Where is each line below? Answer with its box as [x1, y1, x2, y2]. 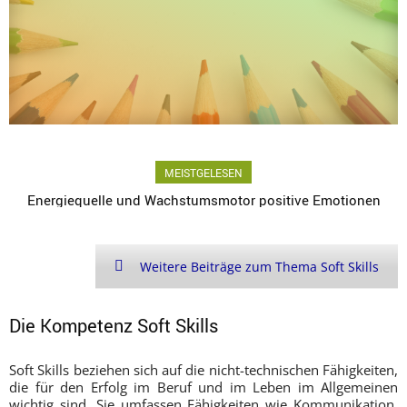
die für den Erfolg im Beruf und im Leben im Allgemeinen [9, 377, 398, 396]
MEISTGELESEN [164, 164, 243, 180]
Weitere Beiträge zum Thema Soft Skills [140, 257, 379, 275]
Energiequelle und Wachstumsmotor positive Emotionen [26, 190, 381, 209]
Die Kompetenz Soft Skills [9, 313, 218, 338]
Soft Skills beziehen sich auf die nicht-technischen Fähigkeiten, [9, 360, 398, 379]
